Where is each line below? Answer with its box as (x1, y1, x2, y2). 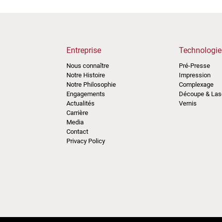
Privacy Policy (66, 137, 106, 145)
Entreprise (66, 45, 102, 55)
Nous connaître (66, 61, 110, 69)
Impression (179, 71, 211, 79)
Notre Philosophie (66, 80, 116, 88)
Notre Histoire (66, 71, 106, 79)
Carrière (66, 109, 89, 116)
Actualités (66, 99, 95, 107)
